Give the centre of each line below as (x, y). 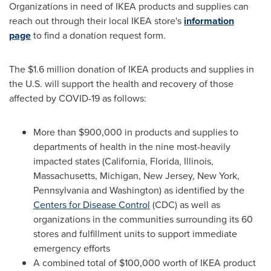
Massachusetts (64, 175)
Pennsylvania (61, 190)
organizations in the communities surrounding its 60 (143, 219)
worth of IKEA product (208, 263)
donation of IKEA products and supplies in (165, 69)
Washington (134, 190)
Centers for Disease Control (92, 204)
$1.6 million (51, 69)
